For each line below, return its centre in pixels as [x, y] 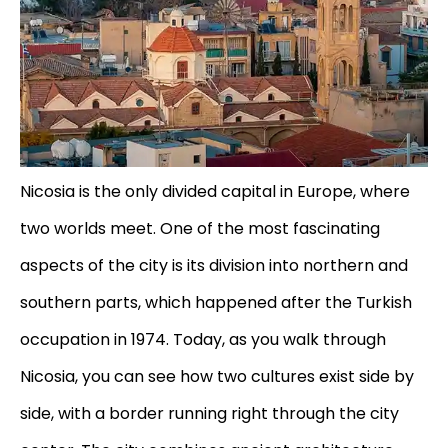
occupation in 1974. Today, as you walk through [203, 339]
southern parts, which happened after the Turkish [216, 302]
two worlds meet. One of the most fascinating [200, 228]
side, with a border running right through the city [209, 413]
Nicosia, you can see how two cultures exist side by [217, 376]
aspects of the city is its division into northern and [214, 265]
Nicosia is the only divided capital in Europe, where [215, 191]
